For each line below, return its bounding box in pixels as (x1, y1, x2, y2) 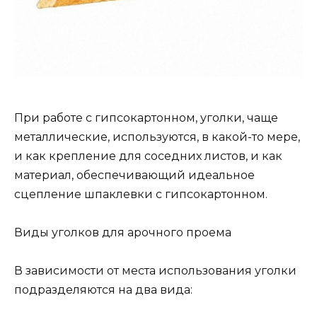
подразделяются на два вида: (14, 283, 192, 297)
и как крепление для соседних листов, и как (14, 149, 282, 163)
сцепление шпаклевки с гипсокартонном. (14, 187, 267, 201)
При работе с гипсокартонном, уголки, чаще (14, 110, 278, 125)
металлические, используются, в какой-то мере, (14, 129, 300, 144)
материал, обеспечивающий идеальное (14, 168, 255, 182)
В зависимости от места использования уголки (14, 264, 296, 278)
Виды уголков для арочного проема (14, 226, 231, 240)
